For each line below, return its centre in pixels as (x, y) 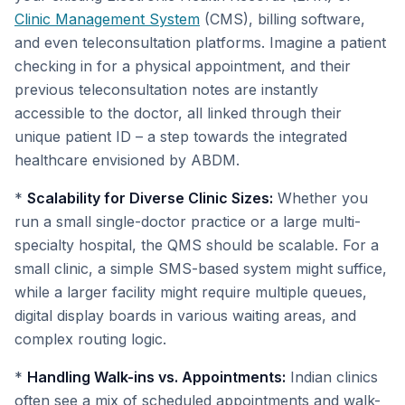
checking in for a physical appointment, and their (183, 66)
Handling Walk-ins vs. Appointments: (156, 377)
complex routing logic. (90, 339)
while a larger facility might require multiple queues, (191, 292)
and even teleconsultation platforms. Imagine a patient (200, 42)
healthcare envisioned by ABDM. (127, 160)
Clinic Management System (107, 19)
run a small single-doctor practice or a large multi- (188, 221)
